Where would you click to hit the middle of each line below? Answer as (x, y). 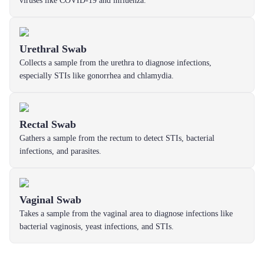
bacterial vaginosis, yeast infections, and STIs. (97, 227)
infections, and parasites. (60, 151)
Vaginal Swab (50, 200)
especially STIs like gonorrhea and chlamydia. (97, 76)
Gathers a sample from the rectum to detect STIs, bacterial (117, 138)
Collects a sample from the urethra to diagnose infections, (115, 63)
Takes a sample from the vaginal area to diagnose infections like (126, 214)
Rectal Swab (48, 124)
